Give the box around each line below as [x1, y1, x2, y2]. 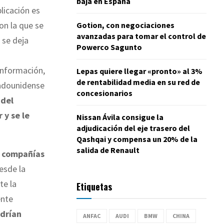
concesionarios [76, 87, 132, 98]
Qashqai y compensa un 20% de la [76, 133, 197, 144]
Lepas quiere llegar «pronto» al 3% [76, 65, 202, 76]
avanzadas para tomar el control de [76, 30, 206, 41]
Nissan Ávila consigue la [76, 111, 163, 122]
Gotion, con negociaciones [76, 19, 174, 30]
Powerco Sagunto [76, 41, 142, 52]
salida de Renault [76, 144, 139, 155]
